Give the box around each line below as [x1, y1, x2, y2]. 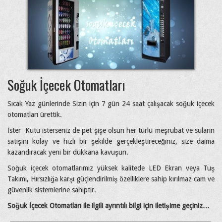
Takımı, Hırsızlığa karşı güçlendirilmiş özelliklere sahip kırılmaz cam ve [7, 175, 215, 183]
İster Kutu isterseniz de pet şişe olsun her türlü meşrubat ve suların [7, 126, 215, 135]
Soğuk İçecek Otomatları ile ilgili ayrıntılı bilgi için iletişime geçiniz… [7, 202, 210, 210]
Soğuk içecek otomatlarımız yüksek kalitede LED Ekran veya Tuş [7, 164, 215, 172]
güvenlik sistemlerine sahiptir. [7, 186, 96, 194]
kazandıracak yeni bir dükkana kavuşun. [7, 148, 128, 157]
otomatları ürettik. [7, 111, 62, 119]
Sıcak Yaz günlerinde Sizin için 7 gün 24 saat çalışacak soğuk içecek [7, 100, 215, 108]
